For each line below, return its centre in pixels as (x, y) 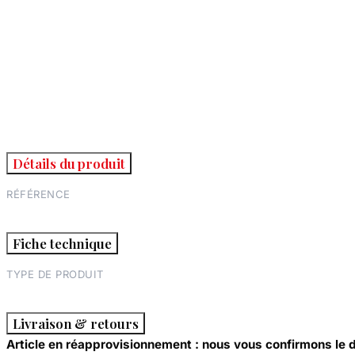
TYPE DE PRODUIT (55, 274)
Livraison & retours (76, 323)
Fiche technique (63, 243)
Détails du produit (69, 163)
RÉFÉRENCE (38, 194)
